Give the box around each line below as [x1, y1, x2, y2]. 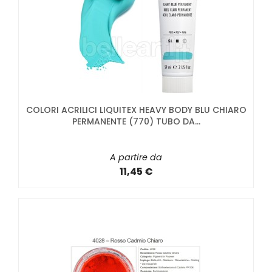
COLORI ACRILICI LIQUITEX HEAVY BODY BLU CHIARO [25, 104, 246, 117]
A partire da [110, 151, 162, 164]
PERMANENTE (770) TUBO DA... [72, 115, 200, 128]
